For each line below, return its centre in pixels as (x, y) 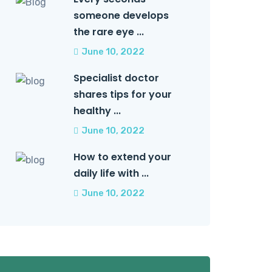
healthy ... (97, 111)
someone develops (121, 15)
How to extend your (122, 157)
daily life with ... (111, 173)
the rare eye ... (109, 32)
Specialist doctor (116, 78)
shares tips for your (123, 94)
